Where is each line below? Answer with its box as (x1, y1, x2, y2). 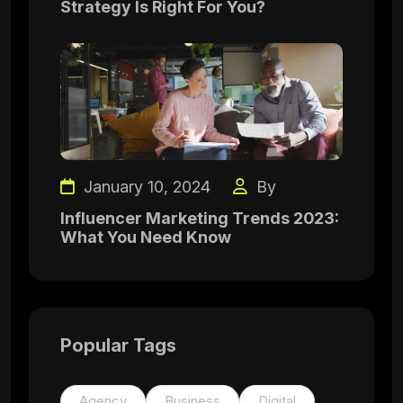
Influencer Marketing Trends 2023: (60, 209, 339, 228)
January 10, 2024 (79, 177, 210, 196)
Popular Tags (60, 335, 176, 356)
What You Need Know (60, 228, 231, 246)
